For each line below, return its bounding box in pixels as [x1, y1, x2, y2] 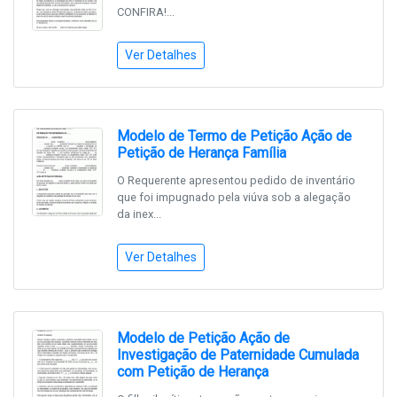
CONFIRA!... [117, 5, 175, 19]
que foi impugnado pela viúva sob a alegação [117, 191, 351, 205]
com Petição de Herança [117, 363, 269, 381]
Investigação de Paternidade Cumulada [117, 346, 359, 364]
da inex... [117, 207, 161, 222]
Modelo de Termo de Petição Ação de [117, 128, 352, 145]
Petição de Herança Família [117, 144, 286, 162]
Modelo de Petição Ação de [117, 330, 290, 347]
